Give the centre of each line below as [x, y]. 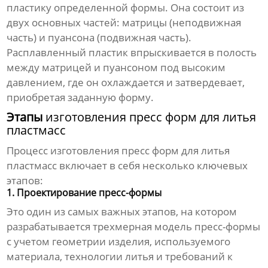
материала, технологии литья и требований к [120, 257]
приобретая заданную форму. [80, 98]
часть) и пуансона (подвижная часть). [99, 38]
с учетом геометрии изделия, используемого [119, 242]
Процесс [29, 151]
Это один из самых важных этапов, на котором [122, 212]
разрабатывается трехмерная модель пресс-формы [134, 227]
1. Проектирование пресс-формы [84, 193]
